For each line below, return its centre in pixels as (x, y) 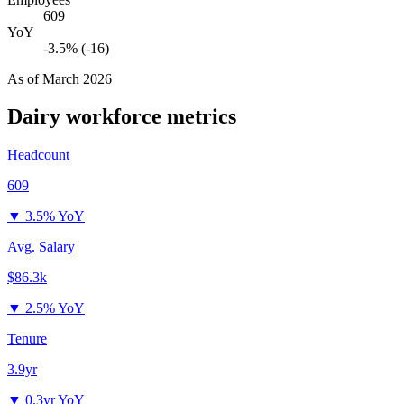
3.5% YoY (55, 216)
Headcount (38, 155)
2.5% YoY (55, 308)
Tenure (27, 339)
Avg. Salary (41, 247)
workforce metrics (148, 117)
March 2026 (77, 78)
